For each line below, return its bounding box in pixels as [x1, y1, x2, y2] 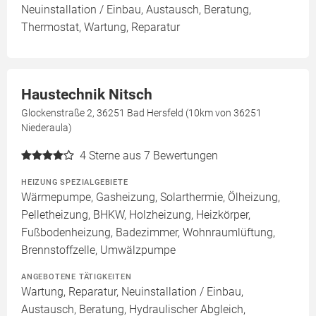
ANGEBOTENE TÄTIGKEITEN [21, 272, 132, 281]
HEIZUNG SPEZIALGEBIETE [21, 177, 128, 187]
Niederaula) [21, 122, 72, 133]
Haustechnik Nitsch [21, 86, 152, 103]
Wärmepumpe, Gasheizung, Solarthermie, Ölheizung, [21, 190, 280, 204]
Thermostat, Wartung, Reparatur [21, 20, 180, 34]
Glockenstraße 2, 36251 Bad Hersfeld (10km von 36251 [21, 107, 262, 119]
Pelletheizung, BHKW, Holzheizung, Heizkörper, [21, 208, 250, 221]
